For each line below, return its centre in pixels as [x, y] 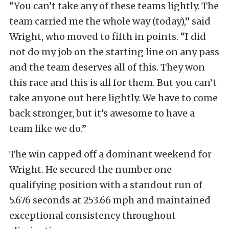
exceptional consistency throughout [93, 215]
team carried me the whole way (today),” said [110, 21]
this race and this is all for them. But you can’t [113, 83]
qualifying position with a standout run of [106, 185]
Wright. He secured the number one [90, 169]
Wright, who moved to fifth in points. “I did [108, 37]
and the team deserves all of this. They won [107, 67]
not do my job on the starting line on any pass [114, 52]
